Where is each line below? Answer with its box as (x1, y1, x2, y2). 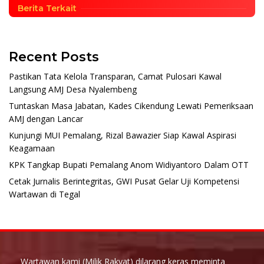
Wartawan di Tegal (9, 188, 80, 200)
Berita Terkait (18, 2, 77, 14)
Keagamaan (9, 142, 55, 154)
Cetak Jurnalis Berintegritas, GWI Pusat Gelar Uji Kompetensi (9, 175, 239, 187)
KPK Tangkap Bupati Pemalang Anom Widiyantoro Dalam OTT (9, 159, 249, 170)
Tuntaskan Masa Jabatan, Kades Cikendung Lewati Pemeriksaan (9, 100, 253, 111)
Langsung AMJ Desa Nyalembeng (9, 83, 137, 95)
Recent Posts (9, 48, 99, 65)
